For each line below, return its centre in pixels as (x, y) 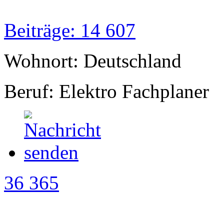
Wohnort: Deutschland (93, 61)
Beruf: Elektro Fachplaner (106, 91)
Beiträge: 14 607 (70, 30)
